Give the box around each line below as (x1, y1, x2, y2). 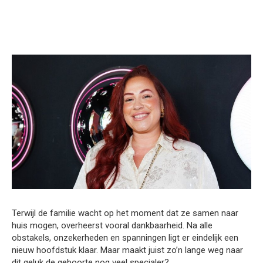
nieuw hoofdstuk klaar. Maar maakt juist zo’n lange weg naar (12, 245, 243, 256)
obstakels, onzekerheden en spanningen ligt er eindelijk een (12, 232, 238, 244)
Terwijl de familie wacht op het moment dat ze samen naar (12, 208, 238, 219)
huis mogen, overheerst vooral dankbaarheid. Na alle (12, 220, 213, 231)
